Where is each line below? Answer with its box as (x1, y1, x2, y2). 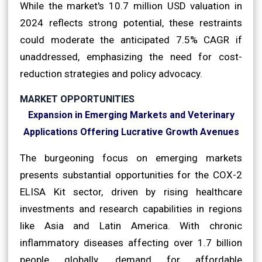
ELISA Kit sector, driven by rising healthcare (20, 185, 242, 198)
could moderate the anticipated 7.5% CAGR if (20, 33, 242, 46)
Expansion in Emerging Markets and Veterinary (27, 109, 235, 120)
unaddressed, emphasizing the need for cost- (20, 50, 242, 63)
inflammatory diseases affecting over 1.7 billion (20, 236, 242, 249)
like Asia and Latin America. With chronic (20, 219, 242, 232)
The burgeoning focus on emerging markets (20, 151, 242, 164)
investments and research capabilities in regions (20, 202, 242, 215)
